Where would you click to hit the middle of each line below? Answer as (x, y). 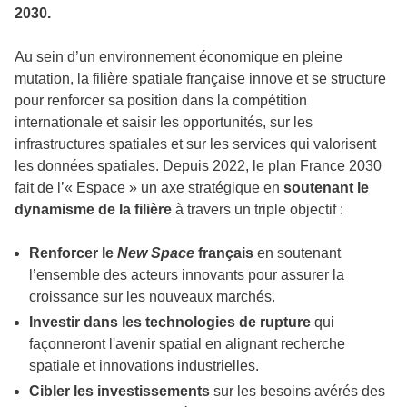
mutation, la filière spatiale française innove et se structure (200, 78)
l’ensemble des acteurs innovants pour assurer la (187, 274)
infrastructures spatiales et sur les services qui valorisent (195, 144)
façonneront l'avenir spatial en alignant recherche (191, 343)
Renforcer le (73, 253)
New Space (158, 253)
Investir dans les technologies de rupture (172, 322)
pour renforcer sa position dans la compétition (161, 100)
